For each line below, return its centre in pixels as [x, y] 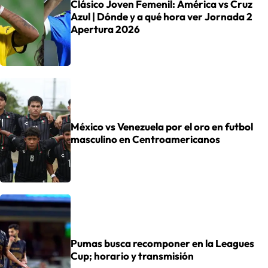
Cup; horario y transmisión [132, 256]
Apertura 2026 [105, 29]
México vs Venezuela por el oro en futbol [162, 127]
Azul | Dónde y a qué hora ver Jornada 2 [162, 16]
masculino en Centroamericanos [145, 139]
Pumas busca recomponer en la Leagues [162, 243]
